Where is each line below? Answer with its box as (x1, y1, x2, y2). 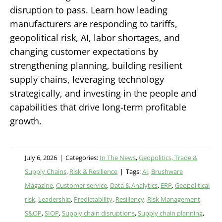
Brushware (151, 166, 183, 176)
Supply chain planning (138, 208, 203, 218)
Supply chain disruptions (62, 208, 135, 218)
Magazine (25, 180, 53, 190)
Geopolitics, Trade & (139, 153, 197, 162)
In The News (100, 153, 136, 162)
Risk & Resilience (69, 166, 117, 176)
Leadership (38, 194, 71, 204)
